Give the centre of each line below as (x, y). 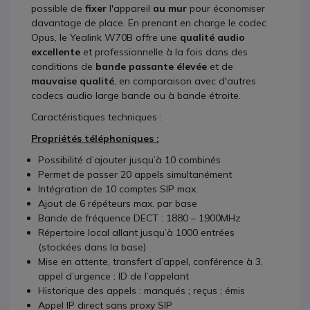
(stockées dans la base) (92, 247)
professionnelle (129, 52)
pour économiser (226, 8)
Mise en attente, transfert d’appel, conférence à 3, (151, 262)
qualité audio (212, 37)
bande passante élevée (151, 66)
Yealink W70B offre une (125, 37)
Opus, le (51, 37)
